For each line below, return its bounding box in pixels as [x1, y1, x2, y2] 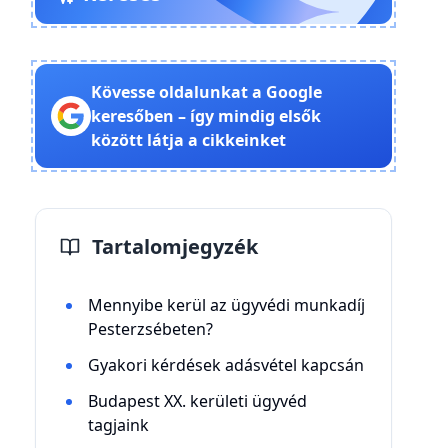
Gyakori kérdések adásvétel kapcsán [87, 354, 364, 376]
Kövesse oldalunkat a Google [90, 81, 322, 103]
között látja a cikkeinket [90, 129, 286, 151]
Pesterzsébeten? [87, 318, 213, 340]
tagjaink [87, 414, 149, 436]
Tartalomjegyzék [91, 233, 258, 260]
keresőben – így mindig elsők [90, 105, 321, 127]
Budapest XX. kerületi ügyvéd [87, 390, 307, 412]
